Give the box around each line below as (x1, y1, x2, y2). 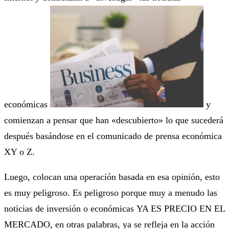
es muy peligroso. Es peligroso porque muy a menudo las (4, 187, 217, 198)
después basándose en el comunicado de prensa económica (4, 130, 222, 141)
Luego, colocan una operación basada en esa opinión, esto (4, 171, 220, 182)
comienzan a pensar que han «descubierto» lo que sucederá (4, 114, 223, 125)
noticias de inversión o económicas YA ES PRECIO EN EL (4, 203, 225, 214)
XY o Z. (4, 146, 35, 157)
